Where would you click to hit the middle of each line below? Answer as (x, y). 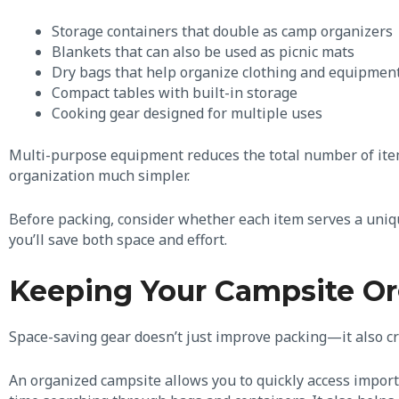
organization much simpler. (99, 176)
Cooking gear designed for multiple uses (187, 114)
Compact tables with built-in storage (175, 93)
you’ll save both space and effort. (118, 239)
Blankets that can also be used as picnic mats (203, 52)
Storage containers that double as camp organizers (222, 32)
